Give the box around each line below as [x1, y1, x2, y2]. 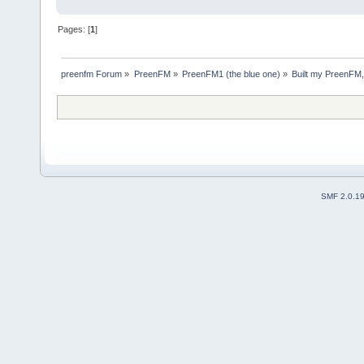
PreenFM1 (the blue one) [181, 69, 280, 80]
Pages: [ [58, 24, 91, 35]
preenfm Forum [61, 69, 123, 80]
